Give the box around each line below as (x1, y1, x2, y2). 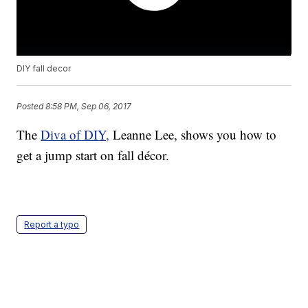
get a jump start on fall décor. (16, 146, 170, 164)
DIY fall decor (16, 63, 71, 74)
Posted (16, 100, 46, 111)
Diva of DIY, (41, 126, 110, 144)
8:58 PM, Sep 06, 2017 (45, 100, 132, 111)
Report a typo (24, 219, 80, 230)
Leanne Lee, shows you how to (109, 126, 277, 144)
